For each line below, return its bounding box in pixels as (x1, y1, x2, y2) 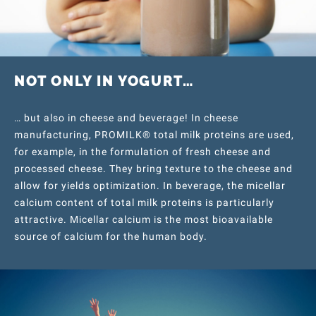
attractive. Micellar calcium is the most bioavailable (14, 214, 273, 225)
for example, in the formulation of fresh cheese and (14, 146, 271, 157)
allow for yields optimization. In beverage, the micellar (14, 180, 286, 191)
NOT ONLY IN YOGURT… (14, 73, 194, 90)
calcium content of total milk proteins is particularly (14, 197, 274, 208)
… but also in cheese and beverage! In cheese (14, 112, 238, 123)
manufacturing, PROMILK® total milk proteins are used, (14, 129, 294, 140)
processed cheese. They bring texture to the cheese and (14, 163, 293, 174)
